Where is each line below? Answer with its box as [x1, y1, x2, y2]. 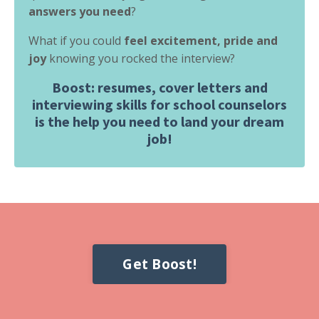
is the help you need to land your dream [35, 112, 284, 130]
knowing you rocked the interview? [46, 50, 235, 66]
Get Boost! [122, 253, 197, 273]
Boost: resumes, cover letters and [51, 78, 268, 96]
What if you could [28, 32, 124, 48]
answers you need [28, 3, 131, 19]
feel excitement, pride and [124, 32, 278, 48]
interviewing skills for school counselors [32, 95, 287, 113]
